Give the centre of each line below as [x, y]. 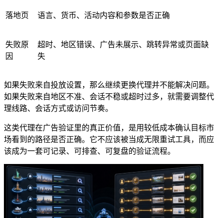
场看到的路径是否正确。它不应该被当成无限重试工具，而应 [109, 140]
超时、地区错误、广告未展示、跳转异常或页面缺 [123, 45]
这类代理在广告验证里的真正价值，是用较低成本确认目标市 [109, 128]
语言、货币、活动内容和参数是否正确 [104, 16]
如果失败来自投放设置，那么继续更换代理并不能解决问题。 [109, 85]
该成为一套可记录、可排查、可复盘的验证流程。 [90, 151]
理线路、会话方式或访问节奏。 [58, 109]
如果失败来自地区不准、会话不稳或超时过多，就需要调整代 [109, 97]
